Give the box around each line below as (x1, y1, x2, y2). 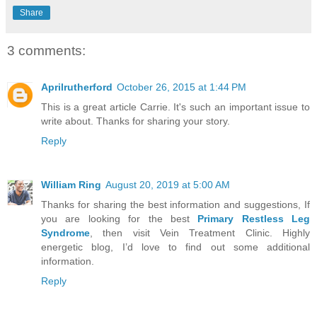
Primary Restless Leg (197, 213, 310, 225)
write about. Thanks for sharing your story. (41, 115, 230, 127)
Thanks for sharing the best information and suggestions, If (41, 199, 310, 211)
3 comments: (7, 43, 86, 59)
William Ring (41, 179, 101, 191)
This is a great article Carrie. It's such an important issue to (41, 101, 310, 113)
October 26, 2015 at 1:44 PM (117, 81, 246, 93)
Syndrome (41, 227, 90, 239)
